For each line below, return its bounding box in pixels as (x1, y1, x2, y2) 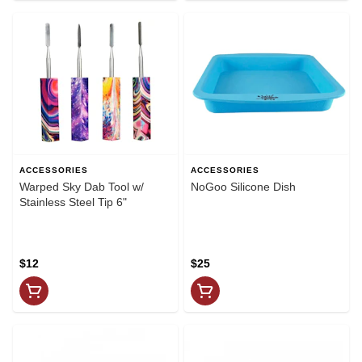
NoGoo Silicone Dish (191, 179, 296, 193)
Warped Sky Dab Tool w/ (19, 179, 144, 193)
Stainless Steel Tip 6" (19, 195, 127, 208)
